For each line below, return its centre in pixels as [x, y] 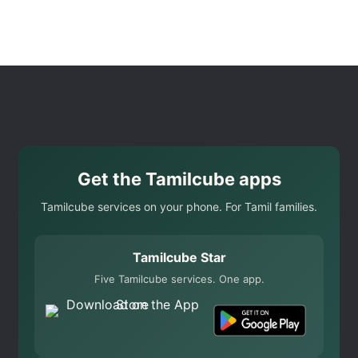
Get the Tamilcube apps [179, 179]
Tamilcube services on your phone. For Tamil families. [179, 207]
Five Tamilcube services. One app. [179, 279]
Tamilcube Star [179, 258]
